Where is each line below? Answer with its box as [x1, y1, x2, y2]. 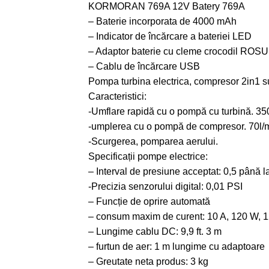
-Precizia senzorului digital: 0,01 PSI [88, 181, 243, 192]
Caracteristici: [88, 91, 147, 102]
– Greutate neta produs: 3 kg [88, 256, 208, 267]
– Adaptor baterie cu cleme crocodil [88, 46, 240, 57]
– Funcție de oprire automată [88, 196, 210, 207]
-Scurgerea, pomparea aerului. [88, 136, 218, 147]
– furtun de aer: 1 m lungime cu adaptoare [88, 241, 265, 252]
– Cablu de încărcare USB [88, 61, 200, 72]
